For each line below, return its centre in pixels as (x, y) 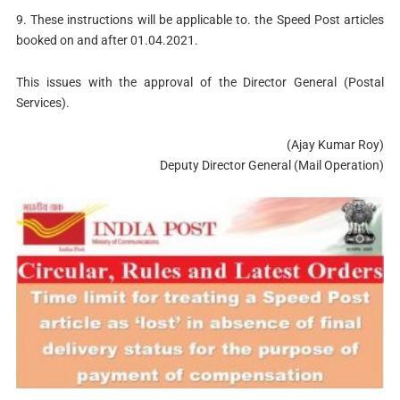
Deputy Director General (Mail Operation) (272, 165)
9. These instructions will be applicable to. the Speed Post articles (200, 20)
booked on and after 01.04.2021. (107, 41)
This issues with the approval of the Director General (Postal (200, 83)
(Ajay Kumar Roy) (336, 144)
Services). (42, 103)
